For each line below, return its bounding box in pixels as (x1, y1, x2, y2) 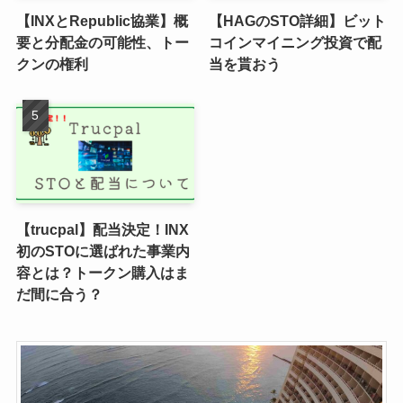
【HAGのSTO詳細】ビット (209, 12, 387, 29)
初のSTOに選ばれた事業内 (15, 242, 190, 259)
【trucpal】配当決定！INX (15, 220, 189, 237)
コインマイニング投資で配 (209, 33, 382, 50)
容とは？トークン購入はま (15, 264, 189, 281)
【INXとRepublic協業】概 (15, 12, 188, 29)
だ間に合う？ (15, 285, 103, 302)
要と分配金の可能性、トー (15, 33, 189, 50)
